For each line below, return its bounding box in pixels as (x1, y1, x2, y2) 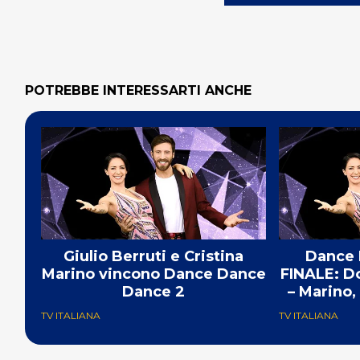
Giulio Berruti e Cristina (63, 247, 243, 266)
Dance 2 (122, 283, 185, 301)
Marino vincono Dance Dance (41, 265, 266, 284)
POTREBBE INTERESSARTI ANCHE (25, 83, 252, 99)
